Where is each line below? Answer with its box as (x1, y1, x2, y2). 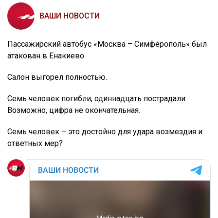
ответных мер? (7, 139, 63, 148)
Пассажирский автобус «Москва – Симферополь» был (7, 39, 207, 49)
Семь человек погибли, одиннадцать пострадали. (7, 94, 187, 104)
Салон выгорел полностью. (7, 73, 107, 82)
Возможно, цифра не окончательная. (7, 106, 140, 115)
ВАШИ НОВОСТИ (39, 11, 100, 21)
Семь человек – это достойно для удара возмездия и (7, 127, 202, 137)
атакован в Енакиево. (7, 51, 86, 61)
